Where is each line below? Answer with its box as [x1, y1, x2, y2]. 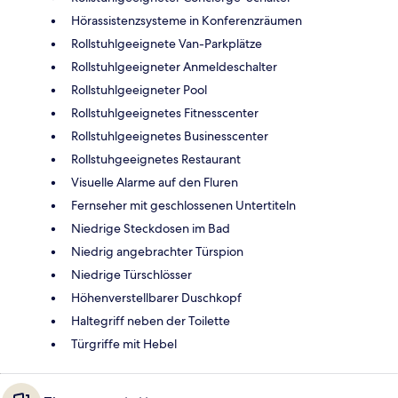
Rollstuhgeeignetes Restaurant [71, 150, 241, 167]
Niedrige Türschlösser [71, 266, 192, 283]
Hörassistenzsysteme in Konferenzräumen [71, 12, 302, 28]
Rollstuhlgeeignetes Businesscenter [71, 127, 268, 144]
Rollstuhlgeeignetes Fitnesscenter [71, 104, 259, 121]
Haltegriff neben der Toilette [71, 312, 230, 329]
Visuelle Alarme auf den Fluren [71, 173, 238, 190]
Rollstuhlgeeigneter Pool [71, 81, 207, 98]
